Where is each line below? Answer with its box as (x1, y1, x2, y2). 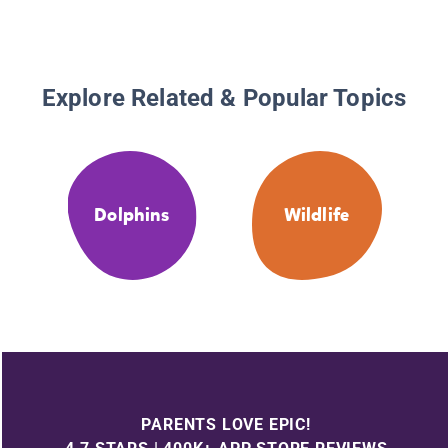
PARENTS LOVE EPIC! (141, 414, 311, 434)
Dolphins (94, 203, 169, 228)
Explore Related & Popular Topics (41, 84, 407, 113)
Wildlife (283, 203, 350, 228)
